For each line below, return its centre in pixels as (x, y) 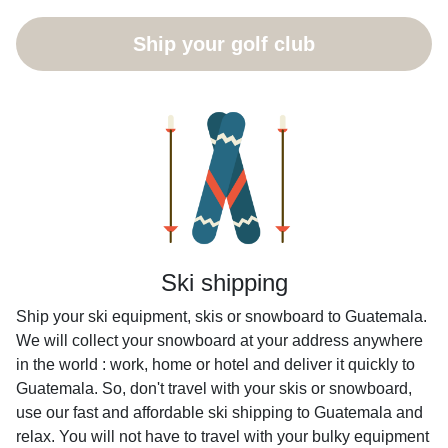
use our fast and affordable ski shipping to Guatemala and (219, 412)
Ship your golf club (224, 44)
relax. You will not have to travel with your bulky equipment (222, 436)
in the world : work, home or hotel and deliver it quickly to (215, 364)
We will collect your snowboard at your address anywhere (219, 340)
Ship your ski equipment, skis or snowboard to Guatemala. (221, 316)
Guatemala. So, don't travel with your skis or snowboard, (214, 388)
